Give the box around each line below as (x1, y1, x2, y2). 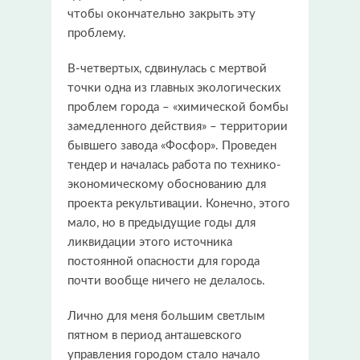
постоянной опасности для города (67, 255, 260, 268)
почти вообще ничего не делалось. (67, 274, 265, 287)
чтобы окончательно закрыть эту (67, 7, 256, 20)
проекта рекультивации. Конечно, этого (67, 197, 290, 210)
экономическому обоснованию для (67, 178, 266, 190)
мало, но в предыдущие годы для (67, 216, 256, 229)
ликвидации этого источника (67, 235, 232, 248)
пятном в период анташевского (67, 329, 242, 342)
